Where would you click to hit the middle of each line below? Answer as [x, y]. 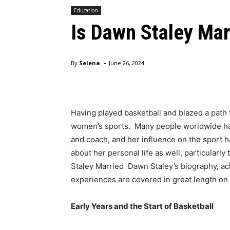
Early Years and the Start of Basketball [142, 206]
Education [86, 10]
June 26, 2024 [127, 63]
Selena [90, 63]
